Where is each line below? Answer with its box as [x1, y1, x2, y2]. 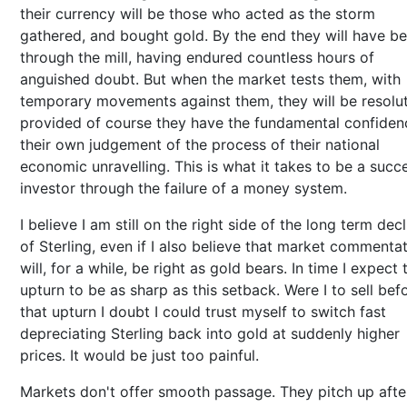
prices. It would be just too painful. [20, 346, 263, 364]
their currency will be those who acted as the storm [20, 5, 375, 23]
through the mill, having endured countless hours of [20, 48, 374, 66]
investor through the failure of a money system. [20, 179, 352, 197]
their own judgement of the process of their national [20, 135, 380, 154]
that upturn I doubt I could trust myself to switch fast [20, 303, 386, 321]
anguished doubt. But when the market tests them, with [20, 70, 401, 88]
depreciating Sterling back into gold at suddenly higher [20, 324, 400, 342]
